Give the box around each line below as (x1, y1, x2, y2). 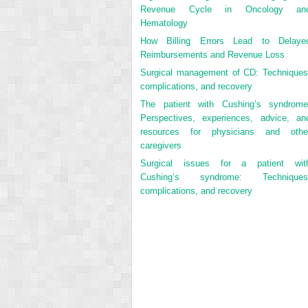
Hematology (140, 17, 188, 28)
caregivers (140, 140, 181, 151)
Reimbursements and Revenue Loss (140, 49, 285, 60)
